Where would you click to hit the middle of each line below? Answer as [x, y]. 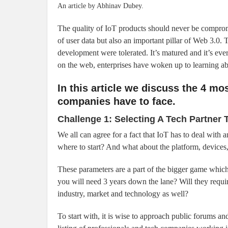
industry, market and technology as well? [123, 194]
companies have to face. [117, 102]
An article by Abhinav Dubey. [101, 6]
